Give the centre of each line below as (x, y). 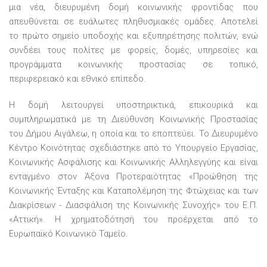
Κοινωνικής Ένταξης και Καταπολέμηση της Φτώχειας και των (133, 190)
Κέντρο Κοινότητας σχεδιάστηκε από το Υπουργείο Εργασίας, (133, 148)
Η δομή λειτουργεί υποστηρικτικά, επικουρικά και (133, 105)
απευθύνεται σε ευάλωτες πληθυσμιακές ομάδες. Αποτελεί (133, 21)
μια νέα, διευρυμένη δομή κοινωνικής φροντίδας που (133, 7)
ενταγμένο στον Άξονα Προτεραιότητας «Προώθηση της (133, 176)
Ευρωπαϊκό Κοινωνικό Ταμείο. (69, 233)
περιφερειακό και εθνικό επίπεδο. (77, 78)
